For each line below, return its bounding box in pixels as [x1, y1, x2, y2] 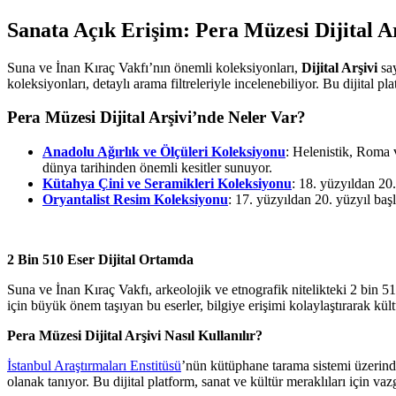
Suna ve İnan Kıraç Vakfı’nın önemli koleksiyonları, [7, 59, 301, 75]
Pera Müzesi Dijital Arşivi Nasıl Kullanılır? [7, 328, 263, 344]
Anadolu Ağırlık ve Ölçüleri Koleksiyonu [42, 144, 286, 160]
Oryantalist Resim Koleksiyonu [42, 192, 228, 208]
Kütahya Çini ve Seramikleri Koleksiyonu [42, 176, 292, 192]
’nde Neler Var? [192, 108, 306, 127]
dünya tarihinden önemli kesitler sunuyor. [42, 160, 272, 176]
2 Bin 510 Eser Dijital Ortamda [7, 252, 194, 268]
